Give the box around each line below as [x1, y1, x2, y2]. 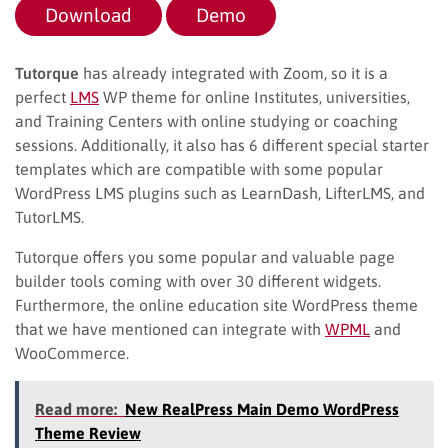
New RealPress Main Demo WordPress [125, 399, 399, 418]
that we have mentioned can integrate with [15, 319, 325, 338]
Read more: [35, 399, 117, 418]
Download [45, 3, 132, 26]
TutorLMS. [15, 207, 84, 226]
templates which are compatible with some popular [15, 159, 383, 178]
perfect [15, 87, 70, 106]
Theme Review [35, 423, 141, 442]
